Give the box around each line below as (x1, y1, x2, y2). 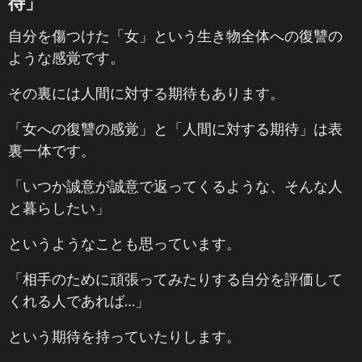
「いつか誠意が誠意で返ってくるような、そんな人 (8, 177, 343, 195)
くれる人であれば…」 (8, 292, 149, 309)
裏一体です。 (8, 141, 95, 159)
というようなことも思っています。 (8, 234, 241, 252)
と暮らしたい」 (8, 199, 110, 217)
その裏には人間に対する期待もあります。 (8, 84, 284, 102)
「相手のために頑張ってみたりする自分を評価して (8, 270, 343, 288)
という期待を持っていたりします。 (8, 327, 241, 345)
